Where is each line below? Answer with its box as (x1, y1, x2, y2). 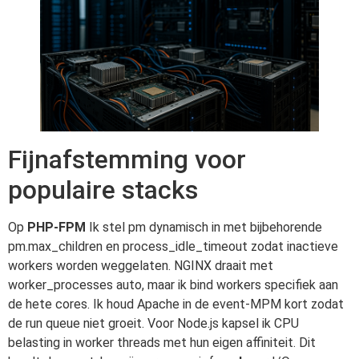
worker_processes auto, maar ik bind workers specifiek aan (8, 276, 338, 292)
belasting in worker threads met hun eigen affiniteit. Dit (8, 334, 316, 350)
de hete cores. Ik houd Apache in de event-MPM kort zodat (8, 296, 344, 312)
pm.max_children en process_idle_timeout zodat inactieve (8, 238, 338, 254)
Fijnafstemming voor (8, 143, 246, 175)
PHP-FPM (27, 219, 86, 235)
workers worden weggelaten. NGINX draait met (8, 257, 273, 273)
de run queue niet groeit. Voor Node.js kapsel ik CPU (8, 315, 299, 331)
